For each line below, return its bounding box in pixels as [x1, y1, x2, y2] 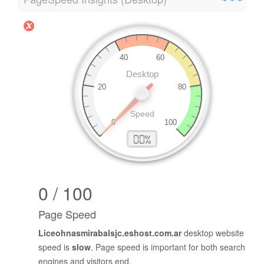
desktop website [181, 227, 244, 239]
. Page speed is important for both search [91, 241, 245, 253]
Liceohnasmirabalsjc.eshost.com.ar [38, 227, 181, 239]
